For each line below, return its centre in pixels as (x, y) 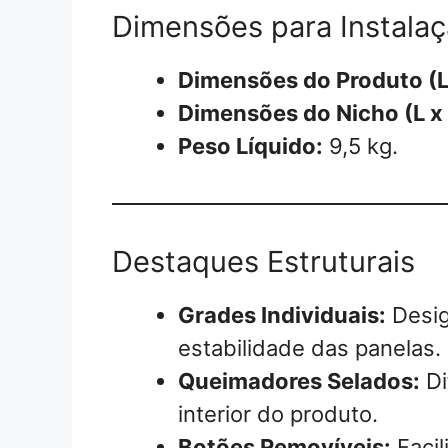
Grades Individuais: (282, 314)
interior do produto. (278, 413)
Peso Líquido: (250, 145)
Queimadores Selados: (299, 380)
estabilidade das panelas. (309, 347)
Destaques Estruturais (263, 261)
